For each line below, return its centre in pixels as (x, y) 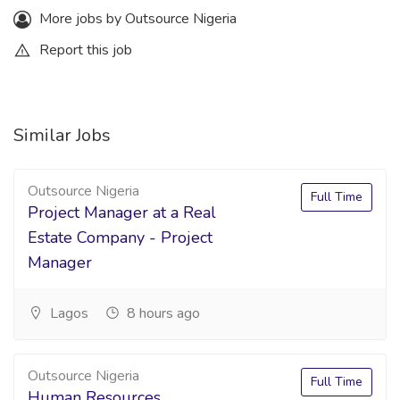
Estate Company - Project (120, 237)
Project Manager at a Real (122, 212)
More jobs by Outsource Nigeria (136, 19)
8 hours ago (162, 313)
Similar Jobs (62, 135)
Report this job (84, 50)
